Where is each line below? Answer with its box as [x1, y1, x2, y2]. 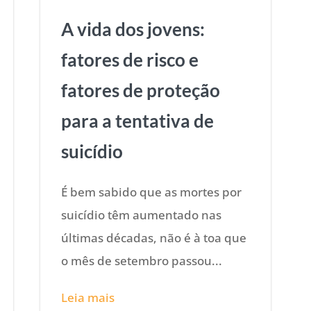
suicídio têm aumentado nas [61, 206, 222, 223]
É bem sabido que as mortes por [61, 183, 242, 200]
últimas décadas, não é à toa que [61, 229, 247, 246]
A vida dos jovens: [61, 17, 205, 40]
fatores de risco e [61, 48, 199, 71]
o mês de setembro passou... [61, 252, 223, 269]
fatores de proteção [61, 78, 221, 101]
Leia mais [61, 289, 115, 305]
